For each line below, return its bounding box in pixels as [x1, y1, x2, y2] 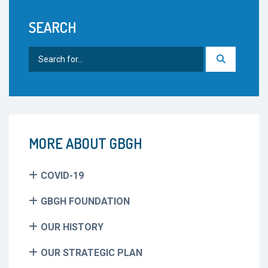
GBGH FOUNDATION [41, 195, 130, 207]
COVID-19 [41, 169, 84, 181]
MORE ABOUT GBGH [29, 133, 142, 153]
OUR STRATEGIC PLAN [41, 246, 142, 258]
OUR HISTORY [41, 221, 103, 233]
